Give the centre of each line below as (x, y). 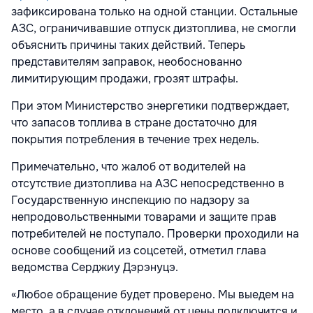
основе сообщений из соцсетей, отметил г (126, 250)
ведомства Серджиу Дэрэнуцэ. (95, 267)
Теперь (227, 45)
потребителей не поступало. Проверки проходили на (155, 233)
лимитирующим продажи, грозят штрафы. (125, 78)
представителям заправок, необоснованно (127, 61)
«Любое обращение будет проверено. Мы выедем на (153, 294)
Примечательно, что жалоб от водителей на (129, 166)
